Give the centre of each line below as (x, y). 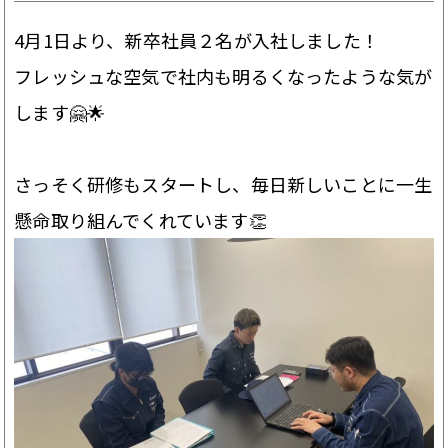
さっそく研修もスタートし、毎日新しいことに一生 (223, 183)
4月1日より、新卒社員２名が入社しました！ (196, 39)
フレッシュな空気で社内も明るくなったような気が (223, 75)
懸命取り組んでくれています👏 (140, 219)
